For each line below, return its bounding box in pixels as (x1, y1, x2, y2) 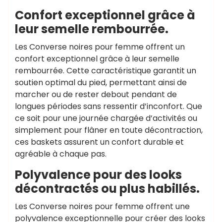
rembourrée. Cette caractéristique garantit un (15, 65, 196, 76)
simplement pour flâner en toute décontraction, (15, 124, 203, 136)
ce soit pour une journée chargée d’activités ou (15, 112, 197, 124)
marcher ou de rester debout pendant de (15, 89, 177, 100)
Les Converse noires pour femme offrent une (15, 201, 190, 212)
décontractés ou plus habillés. (15, 180, 200, 197)
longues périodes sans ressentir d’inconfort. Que (15, 101, 202, 112)
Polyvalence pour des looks (15, 166, 182, 183)
